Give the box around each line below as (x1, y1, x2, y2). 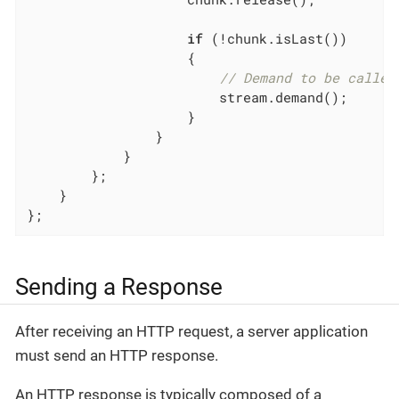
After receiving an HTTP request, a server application (15, 322, 368, 340)
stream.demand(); (27, 87, 348, 106)
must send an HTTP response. (15, 346, 218, 364)
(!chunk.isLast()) (203, 28, 348, 47)
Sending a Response (15, 273, 223, 300)
